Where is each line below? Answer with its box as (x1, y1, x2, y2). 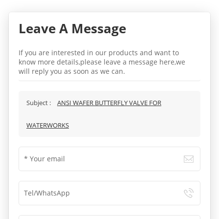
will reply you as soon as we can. (18, 66, 125, 76)
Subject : (26, 98, 52, 108)
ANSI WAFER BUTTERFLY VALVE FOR (57, 98, 161, 108)
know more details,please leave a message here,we (18, 57, 185, 67)
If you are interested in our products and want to (18, 48, 179, 58)
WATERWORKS (26, 121, 69, 130)
